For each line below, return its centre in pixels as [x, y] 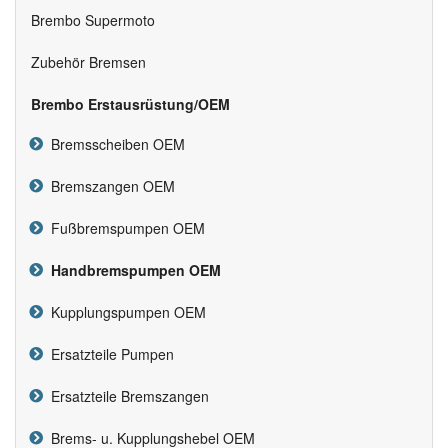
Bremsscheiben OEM [114, 144]
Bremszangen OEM [109, 186]
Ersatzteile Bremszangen [126, 396]
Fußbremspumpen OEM [124, 228]
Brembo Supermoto [93, 20]
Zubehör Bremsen [88, 62]
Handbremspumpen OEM [136, 270]
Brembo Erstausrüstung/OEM [130, 104]
